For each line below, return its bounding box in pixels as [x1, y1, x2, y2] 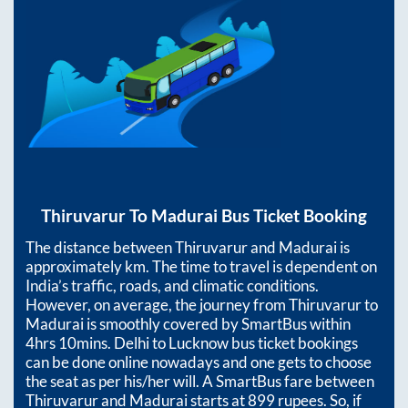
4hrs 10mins [25, 332, 107, 352]
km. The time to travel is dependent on [125, 256, 377, 276]
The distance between [25, 237, 175, 257]
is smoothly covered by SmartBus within [84, 313, 351, 333]
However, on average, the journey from [25, 294, 289, 314]
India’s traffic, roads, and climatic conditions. [25, 275, 319, 295]
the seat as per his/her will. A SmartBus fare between [25, 371, 374, 391]
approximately [25, 256, 125, 276]
